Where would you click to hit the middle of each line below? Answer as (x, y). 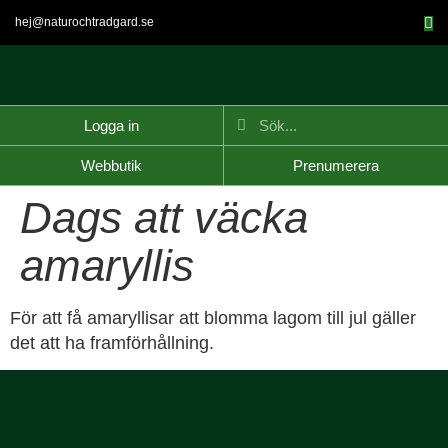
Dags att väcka (164, 217)
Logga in (111, 125)
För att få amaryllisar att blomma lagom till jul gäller (213, 318)
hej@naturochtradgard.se (84, 22)
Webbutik (111, 165)
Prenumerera (336, 165)
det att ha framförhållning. (112, 343)
